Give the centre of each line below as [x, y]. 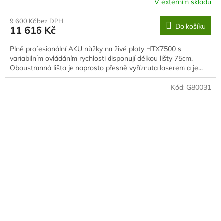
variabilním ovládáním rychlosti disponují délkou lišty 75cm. [101, 58]
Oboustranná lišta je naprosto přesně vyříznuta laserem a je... [106, 68]
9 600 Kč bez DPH [37, 21]
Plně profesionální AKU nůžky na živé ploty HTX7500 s [95, 49]
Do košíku [190, 26]
